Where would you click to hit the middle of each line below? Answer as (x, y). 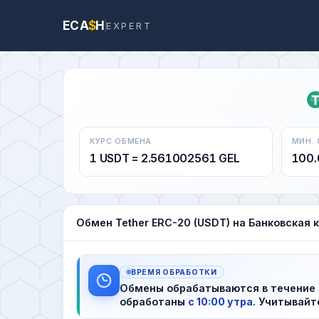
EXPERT (129, 25)
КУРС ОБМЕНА (121, 141)
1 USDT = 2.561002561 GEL (165, 158)
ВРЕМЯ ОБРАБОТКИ (174, 272)
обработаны (154, 301)
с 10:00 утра (220, 301)
